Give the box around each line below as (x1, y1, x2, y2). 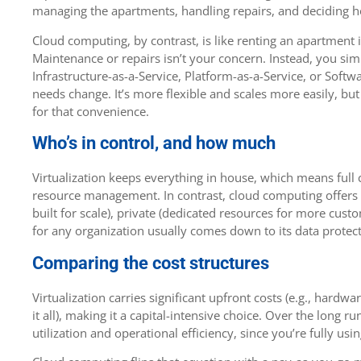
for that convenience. (32, 102, 149, 119)
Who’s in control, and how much (32, 133, 276, 154)
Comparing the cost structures (32, 252, 269, 273)
